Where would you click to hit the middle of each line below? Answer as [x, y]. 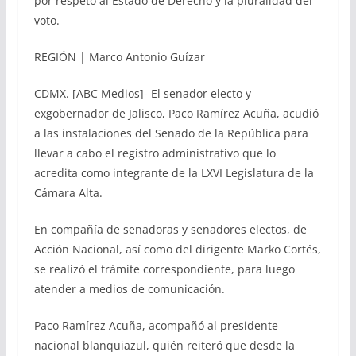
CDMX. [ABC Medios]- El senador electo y [142, 94]
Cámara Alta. [68, 193]
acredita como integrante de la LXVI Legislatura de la [174, 173]
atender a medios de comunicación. [129, 289]
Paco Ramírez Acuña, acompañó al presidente [156, 326]
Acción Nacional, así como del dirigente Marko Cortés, [177, 250]
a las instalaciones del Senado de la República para [171, 133]
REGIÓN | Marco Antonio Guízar [119, 57]
